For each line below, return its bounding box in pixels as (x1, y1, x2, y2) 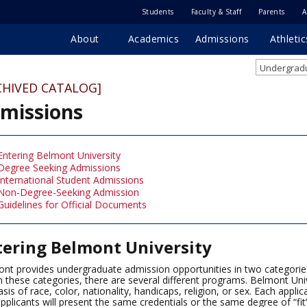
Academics (127, 32, 180, 45)
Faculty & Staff (191, 7, 241, 16)
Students (141, 7, 174, 16)
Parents (258, 7, 285, 16)
